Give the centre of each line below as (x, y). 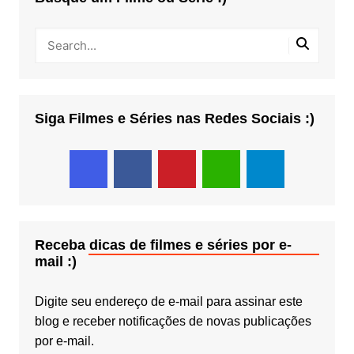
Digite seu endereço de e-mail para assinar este (168, 302)
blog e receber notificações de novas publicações (173, 322)
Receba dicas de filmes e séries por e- (163, 245)
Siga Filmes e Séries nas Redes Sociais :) (174, 119)
